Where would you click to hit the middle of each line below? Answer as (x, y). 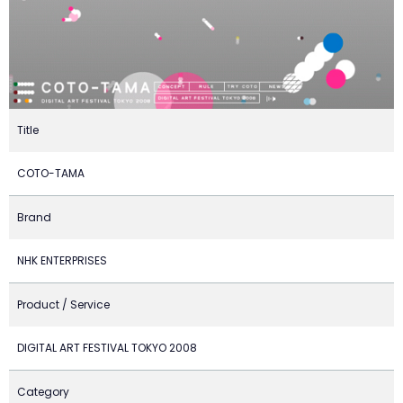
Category (43, 392)
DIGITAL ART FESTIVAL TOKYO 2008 (107, 348)
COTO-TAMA (51, 173)
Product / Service (63, 304)
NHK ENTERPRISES (62, 260)
